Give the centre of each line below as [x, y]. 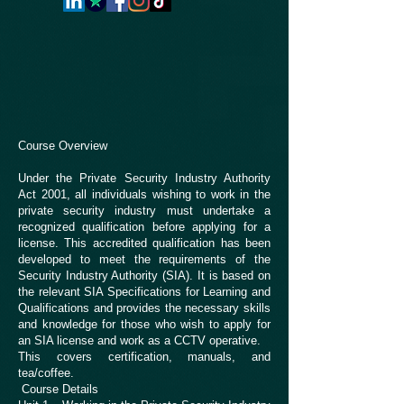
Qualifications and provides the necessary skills [144, 308]
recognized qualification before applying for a [144, 227]
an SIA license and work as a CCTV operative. [139, 340]
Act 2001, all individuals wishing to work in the [144, 194]
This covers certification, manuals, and [144, 357]
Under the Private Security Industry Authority [144, 178]
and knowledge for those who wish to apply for [144, 324]
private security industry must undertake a [144, 211]
